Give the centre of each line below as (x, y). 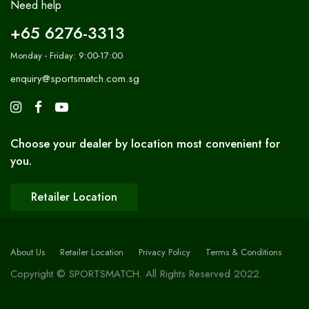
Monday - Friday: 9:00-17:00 (67, 55)
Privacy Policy (165, 252)
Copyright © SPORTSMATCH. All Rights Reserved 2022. (136, 273)
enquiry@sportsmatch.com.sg (75, 78)
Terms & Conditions (243, 252)
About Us (28, 252)
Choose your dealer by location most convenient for (145, 143)
